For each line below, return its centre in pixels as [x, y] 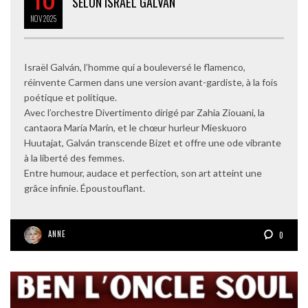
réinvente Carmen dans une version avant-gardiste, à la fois [151, 82]
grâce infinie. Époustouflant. [85, 188]
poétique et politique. [70, 97]
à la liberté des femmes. [74, 157]
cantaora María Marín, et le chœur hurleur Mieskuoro [135, 127]
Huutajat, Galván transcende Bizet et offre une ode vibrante [153, 142]
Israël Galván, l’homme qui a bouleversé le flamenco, [135, 67]
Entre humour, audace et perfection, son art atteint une [143, 173]
